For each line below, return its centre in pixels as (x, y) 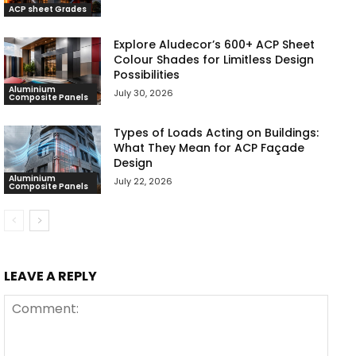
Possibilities (147, 74)
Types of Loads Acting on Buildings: (217, 133)
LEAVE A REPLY (50, 276)
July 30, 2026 (144, 93)
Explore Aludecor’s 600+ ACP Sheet (215, 44)
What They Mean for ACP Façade (209, 148)
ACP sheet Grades (48, 9)
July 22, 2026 (143, 182)
